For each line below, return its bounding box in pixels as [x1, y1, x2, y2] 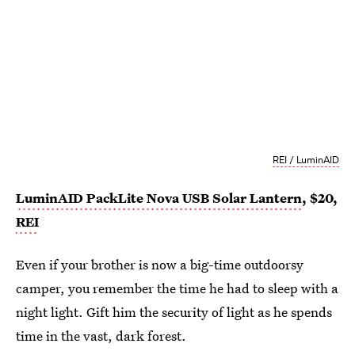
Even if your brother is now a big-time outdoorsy [16, 255, 303, 274]
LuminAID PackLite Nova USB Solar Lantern [16, 189, 302, 208]
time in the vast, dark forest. [16, 326, 186, 345]
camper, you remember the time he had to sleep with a [16, 279, 338, 298]
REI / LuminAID [272, 153, 339, 167]
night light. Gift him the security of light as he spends [16, 303, 332, 322]
